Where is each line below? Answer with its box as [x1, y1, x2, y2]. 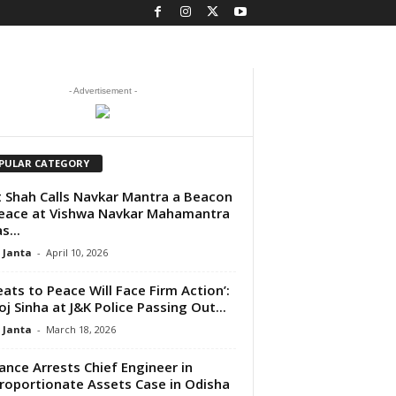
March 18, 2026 [45, 322, 116, 336]
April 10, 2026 [45, 245, 108, 259]
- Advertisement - [68, 86, 137, 95]
